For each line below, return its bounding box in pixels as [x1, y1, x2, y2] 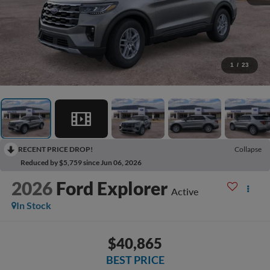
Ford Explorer [55, 177, 168, 199]
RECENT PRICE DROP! [18, 145, 93, 154]
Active [171, 186, 198, 198]
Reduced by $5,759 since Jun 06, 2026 [20, 158, 142, 168]
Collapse [234, 145, 262, 154]
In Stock [16, 199, 51, 212]
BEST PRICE [105, 253, 165, 266]
